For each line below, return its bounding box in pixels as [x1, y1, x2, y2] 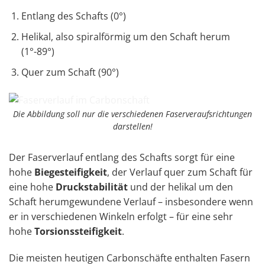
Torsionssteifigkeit [34, 224, 122, 238]
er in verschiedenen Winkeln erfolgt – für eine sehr [9, 209, 233, 223]
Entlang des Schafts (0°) [21, 9, 126, 23]
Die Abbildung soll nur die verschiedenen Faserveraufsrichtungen [13, 108, 252, 119]
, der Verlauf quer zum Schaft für [107, 165, 253, 179]
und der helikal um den [128, 180, 233, 193]
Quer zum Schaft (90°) [21, 65, 119, 79]
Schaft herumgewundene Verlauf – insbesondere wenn [9, 195, 253, 208]
